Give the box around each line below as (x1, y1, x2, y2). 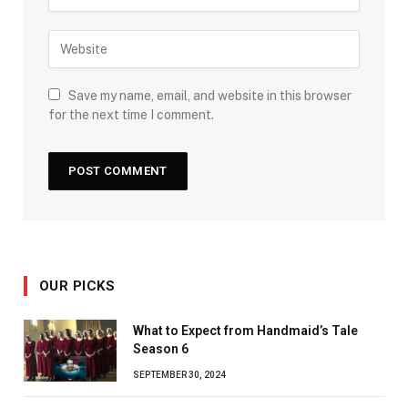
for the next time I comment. (48, 107, 214, 123)
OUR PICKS (39, 278, 116, 295)
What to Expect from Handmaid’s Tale (133, 323, 358, 339)
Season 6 (133, 342, 189, 357)
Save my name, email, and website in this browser (68, 88, 352, 104)
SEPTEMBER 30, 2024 (133, 370, 226, 381)
